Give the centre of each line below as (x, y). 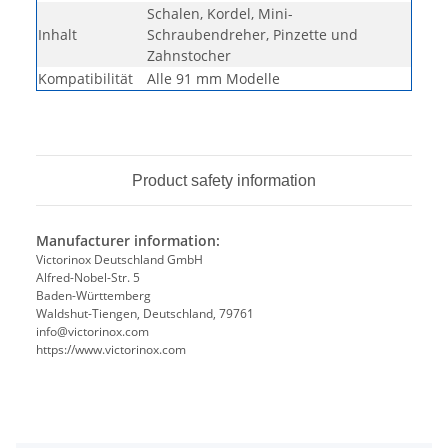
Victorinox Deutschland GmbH (119, 260)
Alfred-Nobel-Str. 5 (88, 278)
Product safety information (224, 181)
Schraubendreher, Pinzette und (252, 35)
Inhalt (57, 35)
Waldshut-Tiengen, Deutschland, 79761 (145, 314)
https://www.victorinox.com (111, 350)
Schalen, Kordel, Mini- (220, 14)
